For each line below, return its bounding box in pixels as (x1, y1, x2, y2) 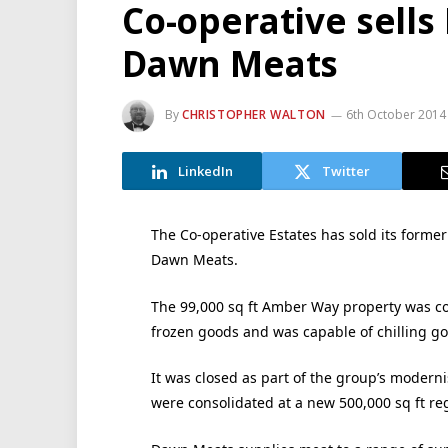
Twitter (322, 161, 370, 180)
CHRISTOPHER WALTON (182, 106, 326, 124)
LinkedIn (177, 161, 233, 180)
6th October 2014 (345, 106, 446, 124)
